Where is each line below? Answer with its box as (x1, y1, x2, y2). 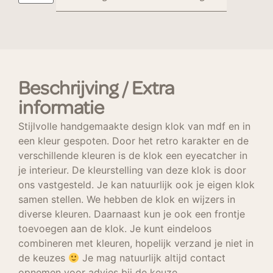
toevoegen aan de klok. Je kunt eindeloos (18, 222, 211, 235)
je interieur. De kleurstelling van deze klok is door (18, 164, 246, 177)
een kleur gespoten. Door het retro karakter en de (18, 135, 249, 147)
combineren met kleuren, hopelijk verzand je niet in (18, 237, 253, 250)
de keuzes (18, 252, 68, 264)
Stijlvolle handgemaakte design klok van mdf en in (18, 120, 250, 133)
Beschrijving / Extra (18, 80, 174, 100)
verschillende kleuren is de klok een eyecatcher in (18, 149, 247, 162)
